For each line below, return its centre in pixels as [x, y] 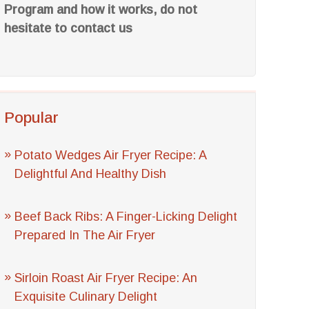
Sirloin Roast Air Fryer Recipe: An [106, 278]
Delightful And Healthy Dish [91, 174]
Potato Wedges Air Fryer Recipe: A [111, 155]
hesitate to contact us [69, 28]
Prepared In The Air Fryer [85, 235]
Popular [32, 118]
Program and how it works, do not [101, 10]
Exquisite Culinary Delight [86, 297]
